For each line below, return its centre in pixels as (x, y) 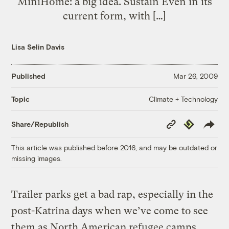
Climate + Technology (183, 99)
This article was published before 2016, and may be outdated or (114, 147)
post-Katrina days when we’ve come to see (110, 211)
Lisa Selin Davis (38, 47)
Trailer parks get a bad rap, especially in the (112, 194)
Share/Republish (40, 124)
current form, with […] (114, 16)
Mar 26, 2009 (195, 76)
